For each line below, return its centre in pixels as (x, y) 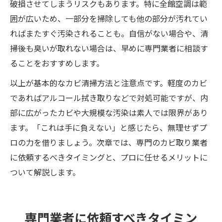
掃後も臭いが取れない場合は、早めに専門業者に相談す (109, 48)
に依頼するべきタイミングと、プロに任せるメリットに (109, 157)
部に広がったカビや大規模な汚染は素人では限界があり (109, 113)
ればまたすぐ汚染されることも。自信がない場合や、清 (109, 33)
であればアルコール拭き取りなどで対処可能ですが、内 (109, 98)
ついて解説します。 (45, 172)
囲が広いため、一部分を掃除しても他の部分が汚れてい (109, 19)
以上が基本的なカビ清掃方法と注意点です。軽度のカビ (109, 83)
